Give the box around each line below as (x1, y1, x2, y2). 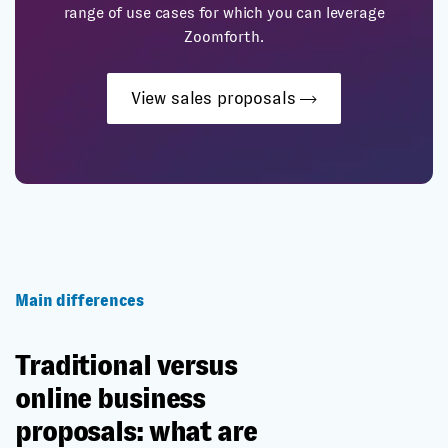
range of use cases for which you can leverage (63, 4, 385, 21)
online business (15, 383, 206, 414)
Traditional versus (15, 350, 237, 381)
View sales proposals (130, 88, 301, 108)
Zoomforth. (184, 28, 264, 45)
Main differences (15, 292, 144, 309)
